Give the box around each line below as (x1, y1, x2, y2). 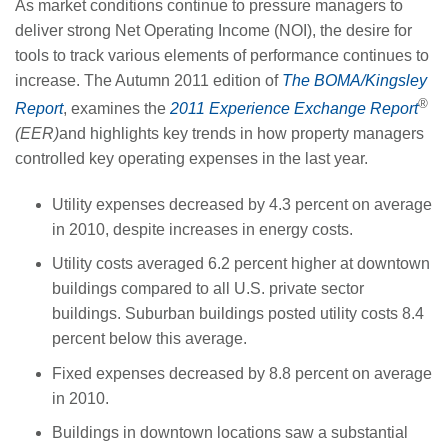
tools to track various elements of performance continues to (15, 46, 429, 64)
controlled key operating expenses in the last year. (15, 149, 368, 167)
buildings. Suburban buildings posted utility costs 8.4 (51, 305, 424, 323)
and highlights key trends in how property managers (59, 124, 424, 142)
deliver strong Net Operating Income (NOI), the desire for (15, 21, 412, 39)
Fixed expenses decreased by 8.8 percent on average (51, 364, 432, 382)
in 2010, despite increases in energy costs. (51, 220, 353, 238)
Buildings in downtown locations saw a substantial (51, 424, 408, 442)
